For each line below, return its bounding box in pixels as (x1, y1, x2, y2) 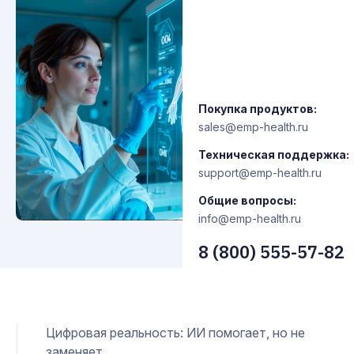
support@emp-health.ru (198, 166, 322, 179)
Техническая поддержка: (198, 148, 349, 161)
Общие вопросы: (198, 194, 296, 207)
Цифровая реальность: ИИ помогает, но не (46, 324, 305, 341)
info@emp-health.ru (198, 212, 301, 225)
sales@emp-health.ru (198, 120, 308, 134)
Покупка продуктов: (198, 102, 317, 115)
